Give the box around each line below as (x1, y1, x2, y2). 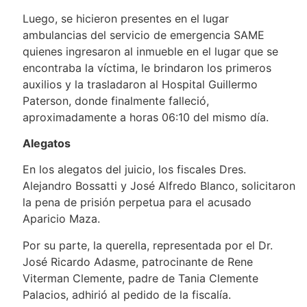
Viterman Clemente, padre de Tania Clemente (22, 271, 258, 285)
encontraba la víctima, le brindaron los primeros (22, 60, 271, 75)
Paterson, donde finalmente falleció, (22, 93, 209, 108)
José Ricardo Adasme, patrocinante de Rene (22, 254, 253, 269)
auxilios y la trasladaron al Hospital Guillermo (22, 77, 258, 91)
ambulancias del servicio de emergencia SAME (22, 27, 265, 42)
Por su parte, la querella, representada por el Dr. (22, 238, 273, 252)
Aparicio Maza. (22, 212, 100, 226)
